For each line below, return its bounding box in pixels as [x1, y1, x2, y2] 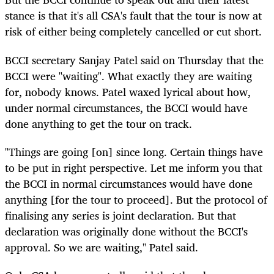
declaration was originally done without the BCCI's [5, 221, 248, 240]
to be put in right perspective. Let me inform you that [5, 158, 262, 177]
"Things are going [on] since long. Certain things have [5, 142, 263, 161]
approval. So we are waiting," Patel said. [5, 237, 198, 256]
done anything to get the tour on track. [5, 114, 192, 133]
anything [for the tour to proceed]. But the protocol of [5, 190, 267, 209]
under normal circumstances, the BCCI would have [5, 98, 248, 117]
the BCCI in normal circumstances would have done [5, 174, 253, 193]
